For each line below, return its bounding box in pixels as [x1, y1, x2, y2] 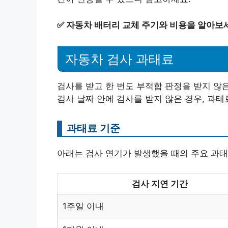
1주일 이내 [63, 201, 104, 211]
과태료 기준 [67, 122, 120, 135]
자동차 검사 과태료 [65, 52, 174, 67]
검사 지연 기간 [131, 178, 188, 189]
